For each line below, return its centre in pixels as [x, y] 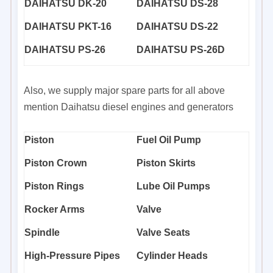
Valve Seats [163, 232]
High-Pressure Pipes [72, 255]
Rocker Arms [55, 209]
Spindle [42, 232]
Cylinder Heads [172, 255]
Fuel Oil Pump [169, 140]
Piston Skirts [166, 163]
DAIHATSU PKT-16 [68, 26]
